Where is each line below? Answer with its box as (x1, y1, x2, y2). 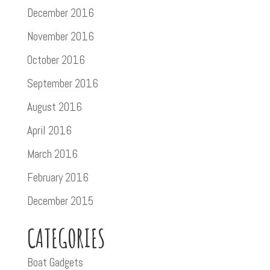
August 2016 (27, 99, 82, 115)
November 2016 (27, 28, 94, 44)
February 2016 (27, 169, 89, 185)
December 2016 (27, 5, 94, 20)
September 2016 (27, 75, 98, 91)
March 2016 (27, 146, 78, 162)
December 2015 (27, 193, 93, 209)
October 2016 (27, 52, 85, 67)
